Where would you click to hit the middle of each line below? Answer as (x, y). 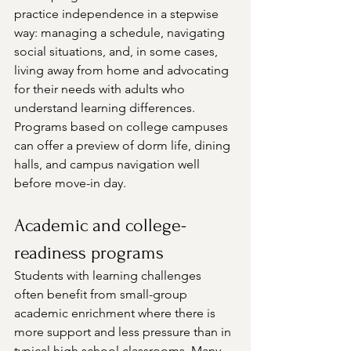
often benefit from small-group (102, 295)
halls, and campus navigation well (109, 165)
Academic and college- (100, 226)
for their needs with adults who (101, 89)
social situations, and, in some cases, (118, 52)
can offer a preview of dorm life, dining (124, 146)
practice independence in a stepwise (118, 14)
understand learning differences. (106, 108)
